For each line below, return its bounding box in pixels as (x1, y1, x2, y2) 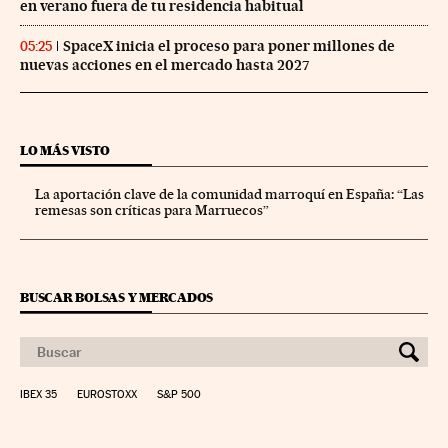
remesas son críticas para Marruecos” (35, 202, 269, 219)
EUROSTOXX (77, 388, 137, 402)
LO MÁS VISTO (20, 143, 111, 159)
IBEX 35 (20, 388, 57, 402)
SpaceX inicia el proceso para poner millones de (63, 37, 395, 56)
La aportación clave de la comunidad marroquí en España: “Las (35, 186, 424, 203)
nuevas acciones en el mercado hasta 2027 (20, 56, 310, 75)
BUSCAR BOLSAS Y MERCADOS (20, 290, 214, 306)
